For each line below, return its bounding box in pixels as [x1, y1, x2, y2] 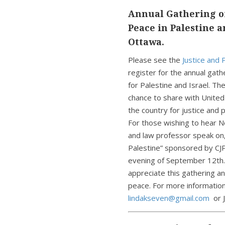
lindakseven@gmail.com [128, 193, 210, 203]
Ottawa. [128, 36, 165, 48]
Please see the [128, 55, 183, 65]
